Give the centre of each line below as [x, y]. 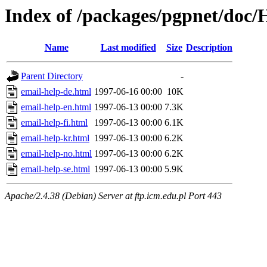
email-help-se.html [55, 169]
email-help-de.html [56, 92]
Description [209, 48]
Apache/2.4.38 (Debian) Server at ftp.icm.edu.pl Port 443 [113, 196]
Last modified [128, 48]
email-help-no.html [56, 154]
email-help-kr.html [55, 138]
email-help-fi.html [54, 123]
